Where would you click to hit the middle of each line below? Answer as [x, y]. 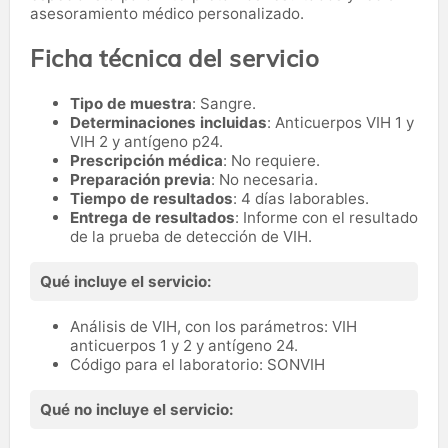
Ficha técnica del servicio [174, 57]
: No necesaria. [264, 179]
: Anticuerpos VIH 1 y [340, 122]
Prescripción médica [146, 160]
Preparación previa [140, 179]
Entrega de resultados [152, 217]
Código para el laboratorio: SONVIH [197, 364]
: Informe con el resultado [326, 217]
